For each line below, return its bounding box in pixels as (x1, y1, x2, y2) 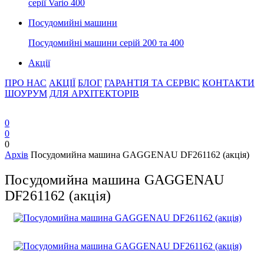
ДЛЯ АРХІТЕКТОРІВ (49, 88, 139, 98)
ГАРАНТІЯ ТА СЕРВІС (104, 78, 200, 88)
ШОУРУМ (5, 88, 47, 98)
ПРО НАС (5, 78, 47, 88)
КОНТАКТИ (202, 78, 255, 88)
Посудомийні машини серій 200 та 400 (28, 38, 184, 48)
